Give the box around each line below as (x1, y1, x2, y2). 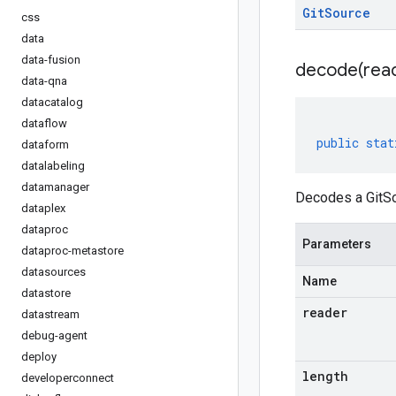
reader (302, 304, 347, 321)
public (316, 134, 359, 151)
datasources (21, 265, 86, 278)
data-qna (21, 74, 67, 88)
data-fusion (21, 53, 80, 66)
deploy (21, 350, 57, 363)
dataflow (21, 117, 67, 130)
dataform (21, 138, 69, 151)
